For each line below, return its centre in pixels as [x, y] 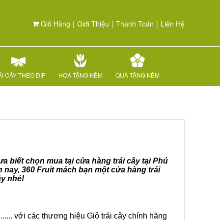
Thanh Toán [135, 24]
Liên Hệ [173, 24]
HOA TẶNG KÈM [81, 75]
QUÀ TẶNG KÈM [137, 75]
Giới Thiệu [93, 24]
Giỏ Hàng [55, 24]
